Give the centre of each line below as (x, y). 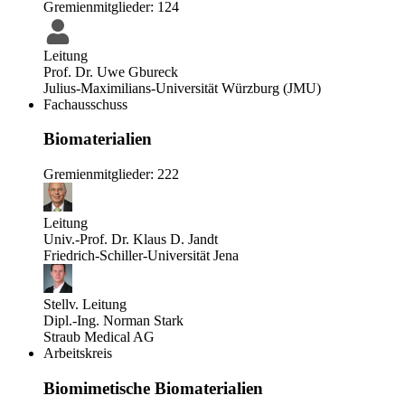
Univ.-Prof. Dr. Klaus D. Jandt (131, 239)
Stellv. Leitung (85, 304)
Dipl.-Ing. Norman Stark (113, 320)
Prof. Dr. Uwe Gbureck (111, 71)
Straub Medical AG (99, 336)
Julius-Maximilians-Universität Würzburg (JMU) (182, 88)
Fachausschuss (85, 104)
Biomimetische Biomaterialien (153, 388)
